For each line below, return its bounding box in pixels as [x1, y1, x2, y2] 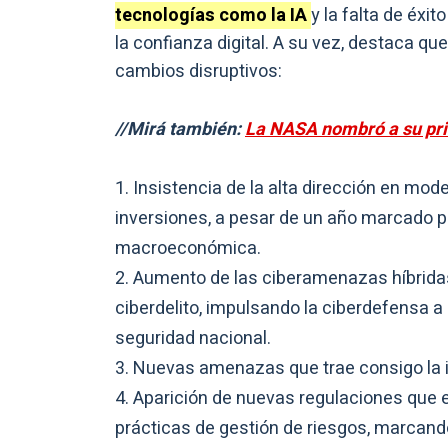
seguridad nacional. [115, 325, 271, 353]
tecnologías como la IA [115, 2, 311, 30]
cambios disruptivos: [115, 58, 282, 86]
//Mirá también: [115, 116, 245, 144]
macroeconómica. [115, 235, 261, 263]
